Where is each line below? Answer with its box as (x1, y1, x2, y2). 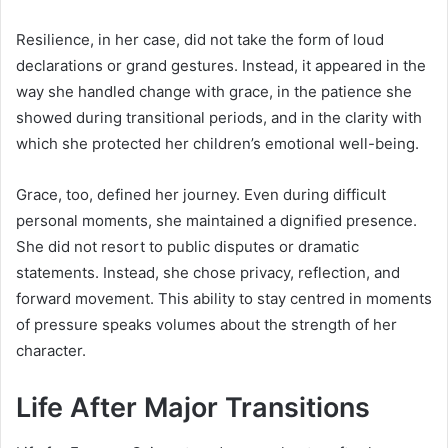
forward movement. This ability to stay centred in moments (16, 289, 432, 308)
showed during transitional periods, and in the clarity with (16, 108, 422, 127)
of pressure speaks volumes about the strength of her (16, 315, 397, 334)
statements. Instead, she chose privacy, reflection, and (16, 263, 400, 282)
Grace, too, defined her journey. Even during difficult (16, 185, 386, 204)
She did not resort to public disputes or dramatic (16, 237, 359, 256)
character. (16, 341, 86, 360)
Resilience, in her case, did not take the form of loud (16, 30, 384, 49)
